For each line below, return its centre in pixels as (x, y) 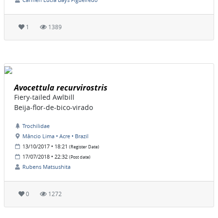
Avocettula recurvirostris (61, 88)
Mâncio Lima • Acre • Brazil (55, 136)
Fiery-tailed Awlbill (44, 97)
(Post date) (80, 157)
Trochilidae (36, 126)
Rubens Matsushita (46, 167)
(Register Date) (84, 147)
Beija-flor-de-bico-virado (54, 108)
